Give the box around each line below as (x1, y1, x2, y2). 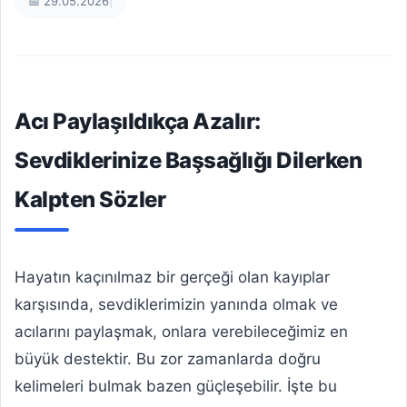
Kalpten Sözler (15, 186, 165, 213)
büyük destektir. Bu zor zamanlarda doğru (15, 350, 321, 368)
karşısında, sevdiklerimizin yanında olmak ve (15, 295, 338, 313)
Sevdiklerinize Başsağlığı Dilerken (15, 147, 362, 174)
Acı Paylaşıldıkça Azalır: (15, 108, 261, 134)
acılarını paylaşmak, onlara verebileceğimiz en (15, 323, 348, 341)
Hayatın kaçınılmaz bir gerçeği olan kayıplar (15, 268, 330, 286)
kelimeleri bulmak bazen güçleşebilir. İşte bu (15, 377, 337, 395)
